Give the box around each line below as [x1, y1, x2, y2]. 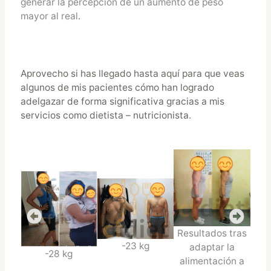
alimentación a [180, 255, 245, 267]
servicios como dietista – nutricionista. [20, 109, 191, 122]
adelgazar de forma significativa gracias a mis [20, 96, 224, 108]
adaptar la [189, 241, 235, 253]
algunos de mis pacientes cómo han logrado [20, 82, 214, 94]
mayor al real [20, 10, 78, 22]
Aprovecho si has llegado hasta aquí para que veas [20, 68, 244, 80]
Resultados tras [177, 227, 247, 239]
